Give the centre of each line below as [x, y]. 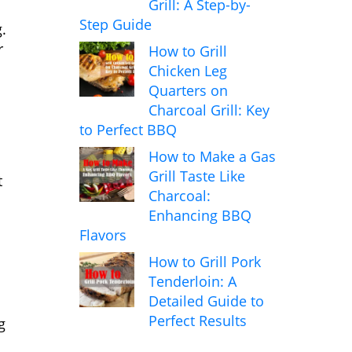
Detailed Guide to [206, 301]
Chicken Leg [188, 71]
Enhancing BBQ [200, 216]
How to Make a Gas [212, 157]
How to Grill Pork [205, 262]
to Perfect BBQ [128, 130]
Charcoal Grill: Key [209, 110]
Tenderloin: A [192, 282]
